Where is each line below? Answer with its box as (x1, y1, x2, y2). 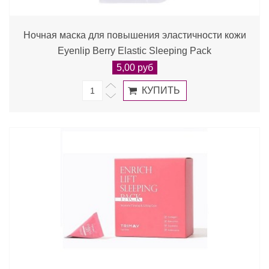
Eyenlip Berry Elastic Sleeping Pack (58, 46, 211, 56)
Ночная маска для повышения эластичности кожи (23, 30, 246, 40)
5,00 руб (116, 62, 153, 73)
